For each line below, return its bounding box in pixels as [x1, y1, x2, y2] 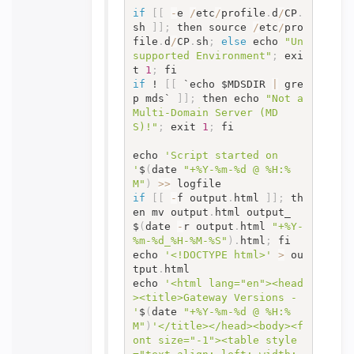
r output [183, 220, 234, 232]
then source [170, 21, 253, 33]
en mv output [132, 205, 209, 218]
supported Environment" [132, 49, 272, 62]
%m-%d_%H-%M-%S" [132, 234, 228, 247]
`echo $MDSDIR [176, 77, 272, 90]
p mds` [132, 92, 177, 104]
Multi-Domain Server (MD [132, 106, 278, 119]
